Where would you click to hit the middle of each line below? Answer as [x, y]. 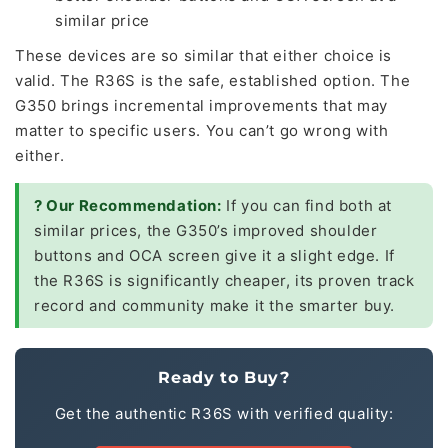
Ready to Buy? [224, 377]
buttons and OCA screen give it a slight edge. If [214, 255]
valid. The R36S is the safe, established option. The [213, 80]
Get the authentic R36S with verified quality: [224, 413]
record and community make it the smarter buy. [215, 305]
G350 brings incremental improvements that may [202, 105]
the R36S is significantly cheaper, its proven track [224, 280]
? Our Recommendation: [128, 205]
